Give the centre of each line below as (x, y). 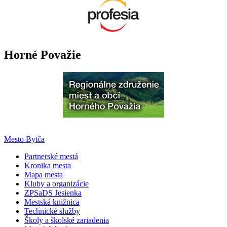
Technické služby (52, 211)
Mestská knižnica (52, 202)
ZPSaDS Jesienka (53, 193)
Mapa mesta (44, 175)
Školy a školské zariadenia (67, 220)
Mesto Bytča (24, 139)
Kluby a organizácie (56, 184)
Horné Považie (43, 55)
